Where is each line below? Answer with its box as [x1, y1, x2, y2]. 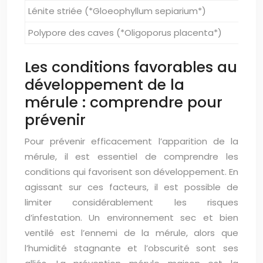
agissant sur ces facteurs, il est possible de [25, 181, 238, 194]
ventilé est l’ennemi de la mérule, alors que [25, 227, 238, 240]
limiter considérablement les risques [25, 196, 238, 209]
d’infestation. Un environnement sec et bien [25, 211, 238, 224]
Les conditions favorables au [25, 57, 237, 78]
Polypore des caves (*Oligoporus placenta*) [28, 26, 222, 39]
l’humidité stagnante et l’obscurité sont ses [25, 242, 238, 255]
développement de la [25, 75, 184, 96]
